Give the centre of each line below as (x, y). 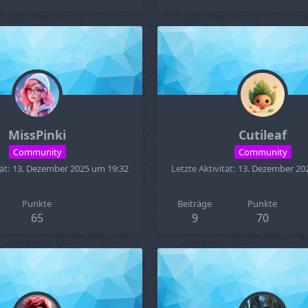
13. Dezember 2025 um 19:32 (70, 168)
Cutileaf (263, 135)
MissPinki (37, 135)
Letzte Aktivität (202, 168)
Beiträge (195, 203)
